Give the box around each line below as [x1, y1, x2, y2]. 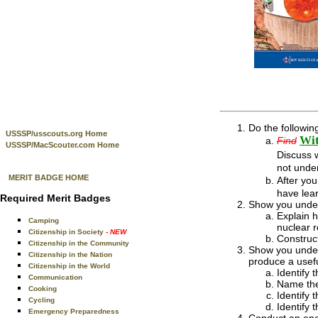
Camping [28, 216, 59, 224]
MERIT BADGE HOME [9, 173, 89, 182]
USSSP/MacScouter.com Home [6, 141, 119, 149]
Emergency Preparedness [28, 307, 119, 315]
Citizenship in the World [28, 262, 110, 270]
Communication [28, 273, 82, 281]
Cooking [28, 285, 57, 292]
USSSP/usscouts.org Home [6, 129, 107, 138]
